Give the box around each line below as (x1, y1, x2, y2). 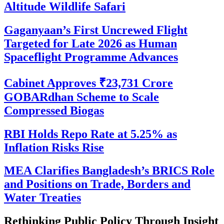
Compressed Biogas (4, 103, 104, 117)
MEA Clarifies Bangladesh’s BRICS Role (4, 164, 214, 177)
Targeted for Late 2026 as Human (4, 36, 177, 50)
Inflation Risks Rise (4, 140, 104, 154)
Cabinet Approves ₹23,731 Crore (4, 76, 173, 89)
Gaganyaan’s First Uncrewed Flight (4, 23, 187, 36)
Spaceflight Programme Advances (4, 50, 178, 63)
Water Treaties (4, 191, 81, 204)
